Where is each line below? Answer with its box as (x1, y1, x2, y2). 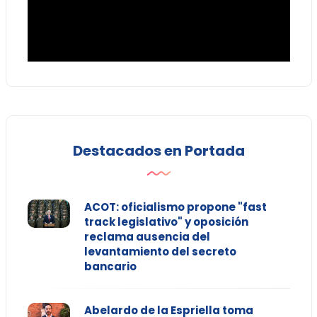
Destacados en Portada (72, 140, 245, 161)
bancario (83, 258, 137, 274)
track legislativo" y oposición (83, 214, 248, 229)
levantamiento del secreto (83, 243, 236, 259)
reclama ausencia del (83, 229, 210, 244)
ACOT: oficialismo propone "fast (83, 199, 267, 214)
